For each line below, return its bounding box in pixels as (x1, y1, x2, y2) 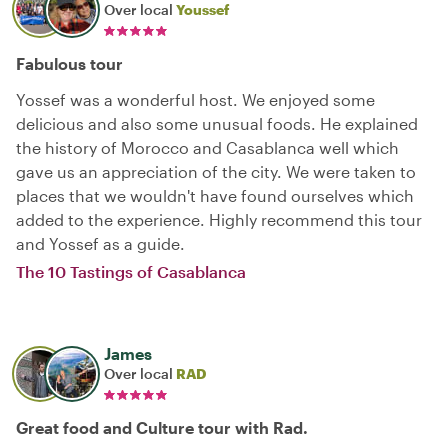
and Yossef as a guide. (16, 234, 185, 253)
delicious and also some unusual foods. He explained (16, 114, 418, 133)
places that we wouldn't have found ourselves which (16, 186, 414, 205)
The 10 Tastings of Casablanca (16, 262, 246, 281)
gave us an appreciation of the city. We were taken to (16, 162, 416, 181)
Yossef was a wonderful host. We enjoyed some (16, 90, 375, 109)
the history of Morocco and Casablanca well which (16, 138, 399, 157)
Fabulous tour (16, 54, 123, 73)
